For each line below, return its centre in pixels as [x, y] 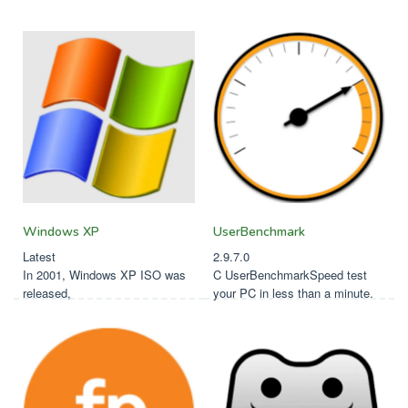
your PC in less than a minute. [293, 293]
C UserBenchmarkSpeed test [290, 275]
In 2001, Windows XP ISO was [104, 275]
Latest [39, 256]
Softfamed [52, 46]
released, [47, 293]
